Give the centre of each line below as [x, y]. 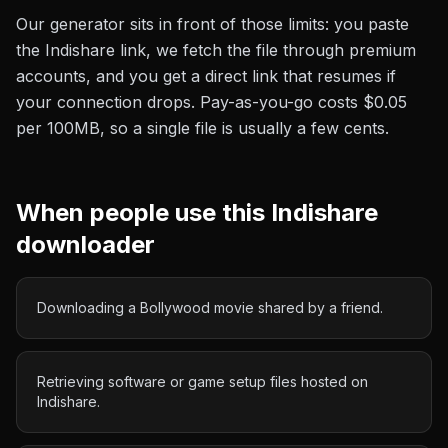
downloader [85, 244]
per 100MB [58, 128]
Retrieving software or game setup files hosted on [202, 381]
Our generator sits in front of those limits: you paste [212, 24]
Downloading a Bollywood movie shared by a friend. [210, 307]
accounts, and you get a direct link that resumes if [206, 76]
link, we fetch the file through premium [265, 50]
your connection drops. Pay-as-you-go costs [189, 102]
